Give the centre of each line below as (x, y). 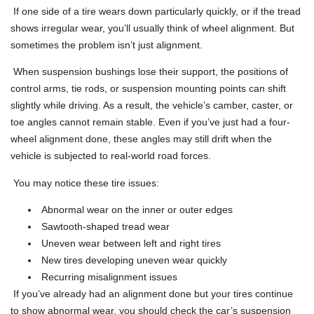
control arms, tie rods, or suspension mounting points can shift (148, 89)
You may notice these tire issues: (85, 183)
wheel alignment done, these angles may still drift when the (141, 139)
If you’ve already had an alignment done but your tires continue (152, 294)
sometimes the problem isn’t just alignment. (107, 45)
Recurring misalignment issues (108, 277)
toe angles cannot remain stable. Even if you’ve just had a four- (150, 122)
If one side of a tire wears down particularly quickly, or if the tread (156, 11)
